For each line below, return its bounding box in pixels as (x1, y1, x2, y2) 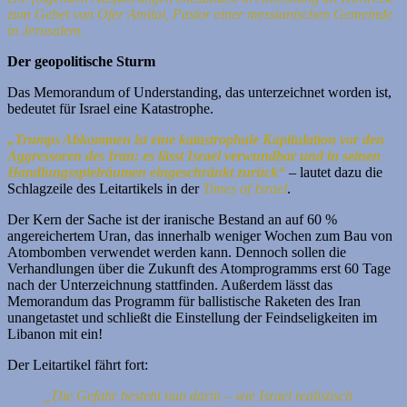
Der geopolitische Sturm (7, 54, 155, 70)
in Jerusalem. (7, 23, 84, 39)
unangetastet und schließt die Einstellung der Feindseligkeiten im (7, 310, 377, 326)
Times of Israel (203, 181, 287, 197)
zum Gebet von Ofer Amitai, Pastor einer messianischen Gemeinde (7, 6, 392, 23)
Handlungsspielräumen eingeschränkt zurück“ (7, 164, 285, 181)
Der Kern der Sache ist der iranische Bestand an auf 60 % (7, 212, 337, 228)
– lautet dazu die (285, 164, 382, 181)
